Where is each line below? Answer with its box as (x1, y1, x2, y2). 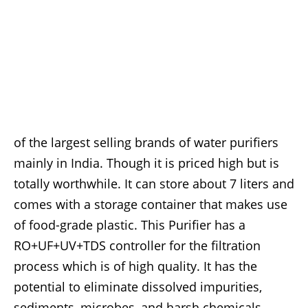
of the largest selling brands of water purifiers (14, 134, 278, 151)
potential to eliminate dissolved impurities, (14, 278, 262, 296)
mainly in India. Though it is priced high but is (14, 155, 279, 172)
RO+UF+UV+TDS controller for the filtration (14, 237, 261, 254)
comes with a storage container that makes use (14, 196, 287, 213)
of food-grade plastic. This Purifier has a (14, 217, 245, 234)
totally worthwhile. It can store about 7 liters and (14, 175, 294, 192)
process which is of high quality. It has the (14, 258, 257, 275)
